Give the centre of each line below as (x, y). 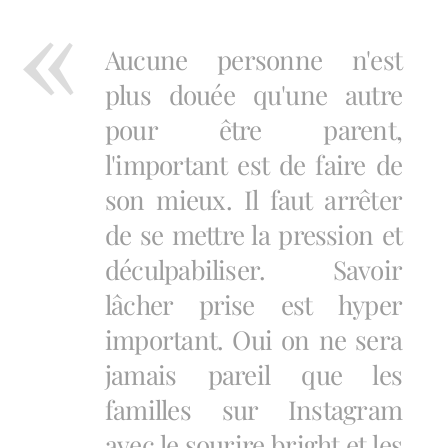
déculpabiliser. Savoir (253, 269)
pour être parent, (253, 129)
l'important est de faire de (253, 164)
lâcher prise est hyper (253, 304)
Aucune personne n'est (253, 59)
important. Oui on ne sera (253, 339)
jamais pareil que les (253, 374)
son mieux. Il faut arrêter (253, 199)
